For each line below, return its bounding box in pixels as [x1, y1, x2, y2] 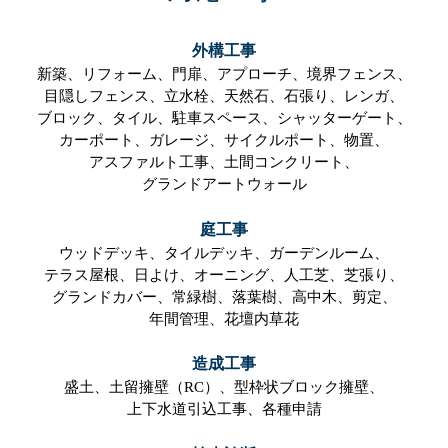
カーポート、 [59, 132, 149, 149]
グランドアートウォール [141, 176, 307, 193]
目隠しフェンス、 [44, 88, 164, 105]
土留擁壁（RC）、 [109, 379, 234, 396]
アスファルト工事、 [89, 154, 224, 171]
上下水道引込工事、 [126, 401, 262, 418]
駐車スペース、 [171, 110, 277, 127]
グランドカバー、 [51, 288, 172, 305]
